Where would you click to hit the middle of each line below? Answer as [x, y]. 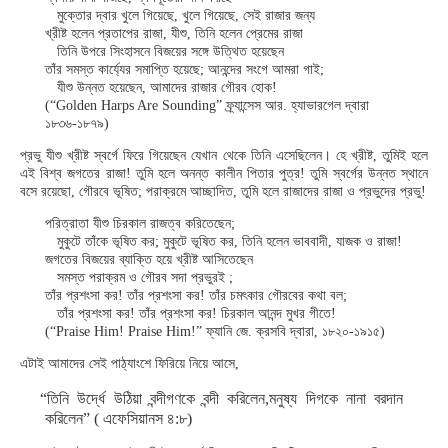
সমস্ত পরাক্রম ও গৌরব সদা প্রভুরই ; [139, 277]
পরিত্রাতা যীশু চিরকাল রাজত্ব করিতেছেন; [140, 223]
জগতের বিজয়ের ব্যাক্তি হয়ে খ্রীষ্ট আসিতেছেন [149, 259]
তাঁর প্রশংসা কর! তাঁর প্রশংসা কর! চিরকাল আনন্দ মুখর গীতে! [190, 313]
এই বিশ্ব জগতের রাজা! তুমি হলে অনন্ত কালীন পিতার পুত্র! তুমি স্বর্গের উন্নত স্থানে [224, 173]
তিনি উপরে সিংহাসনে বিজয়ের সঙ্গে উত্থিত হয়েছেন [164, 51]
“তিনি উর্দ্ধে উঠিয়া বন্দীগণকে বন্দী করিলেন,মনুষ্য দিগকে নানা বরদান [221, 398]
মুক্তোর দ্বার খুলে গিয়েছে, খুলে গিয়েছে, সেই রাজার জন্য [180, 15]
